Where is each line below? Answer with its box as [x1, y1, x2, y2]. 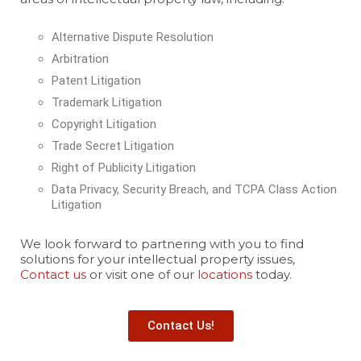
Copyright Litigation [52, 117, 156, 131]
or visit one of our [86, 267, 197, 282]
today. [252, 267, 292, 282]
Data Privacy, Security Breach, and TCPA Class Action [52, 182, 337, 197]
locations [197, 267, 252, 282]
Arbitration [52, 52, 109, 66]
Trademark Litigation [52, 95, 162, 110]
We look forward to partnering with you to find [20, 236, 304, 251]
